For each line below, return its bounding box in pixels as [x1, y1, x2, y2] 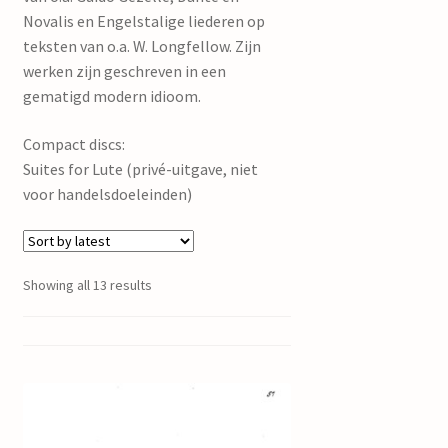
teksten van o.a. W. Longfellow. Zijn [22, 36, 261, 57]
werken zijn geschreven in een [22, 61, 226, 82]
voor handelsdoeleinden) [22, 184, 192, 205]
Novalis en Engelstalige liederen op [22, 11, 265, 32]
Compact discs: [22, 134, 125, 155]
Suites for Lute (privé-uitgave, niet [22, 159, 258, 180]
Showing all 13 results [22, 276, 152, 295]
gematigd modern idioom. [22, 86, 201, 107]
